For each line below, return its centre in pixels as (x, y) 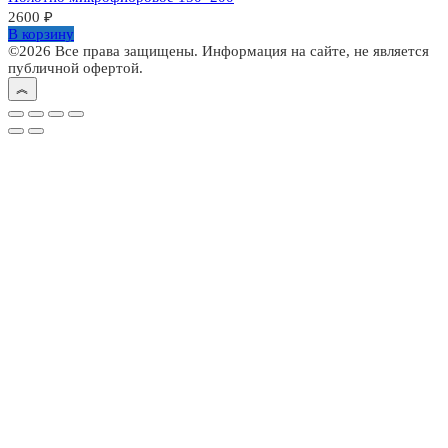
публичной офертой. (75, 68)
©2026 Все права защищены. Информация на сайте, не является (218, 51)
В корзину (41, 34)
